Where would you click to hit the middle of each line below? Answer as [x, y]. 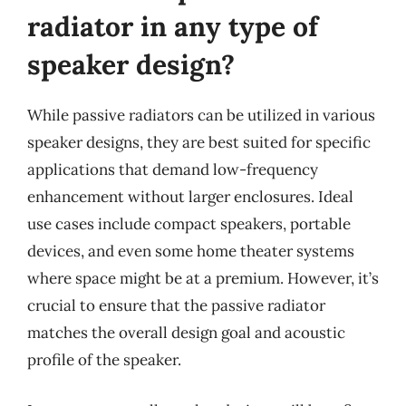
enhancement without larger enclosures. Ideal [190, 197]
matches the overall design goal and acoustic [186, 333]
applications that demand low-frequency [173, 169]
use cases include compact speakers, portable [189, 224]
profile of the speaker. [104, 360]
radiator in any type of [173, 26]
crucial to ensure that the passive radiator [176, 305]
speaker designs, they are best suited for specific [199, 142]
